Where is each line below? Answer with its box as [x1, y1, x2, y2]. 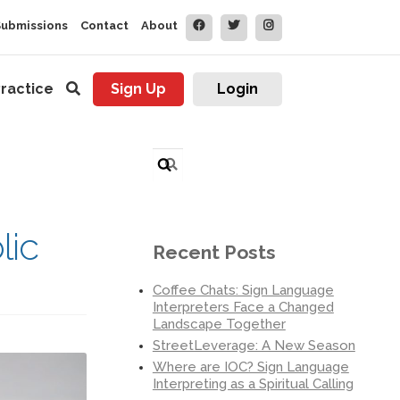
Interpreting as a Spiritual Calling [152, 375, 354, 392]
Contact [79, 19, 129, 32]
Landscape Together [152, 315, 286, 332]
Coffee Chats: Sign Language [152, 281, 334, 298]
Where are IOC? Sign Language [152, 358, 349, 375]
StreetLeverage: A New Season [152, 337, 355, 354]
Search [151, 147, 191, 162]
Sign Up [110, 80, 166, 97]
